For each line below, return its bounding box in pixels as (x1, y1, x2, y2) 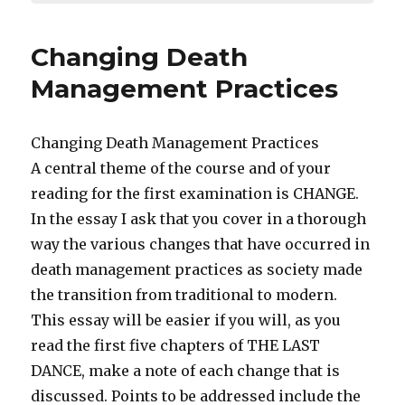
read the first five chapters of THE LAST (31, 336, 321, 354)
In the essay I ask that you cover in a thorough (31, 210, 367, 228)
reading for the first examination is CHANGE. (31, 184, 360, 202)
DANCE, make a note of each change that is (31, 362, 341, 380)
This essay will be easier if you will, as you (31, 311, 342, 329)
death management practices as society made (31, 260, 363, 278)
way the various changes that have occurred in (31, 235, 371, 253)
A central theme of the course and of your (31, 159, 332, 177)
